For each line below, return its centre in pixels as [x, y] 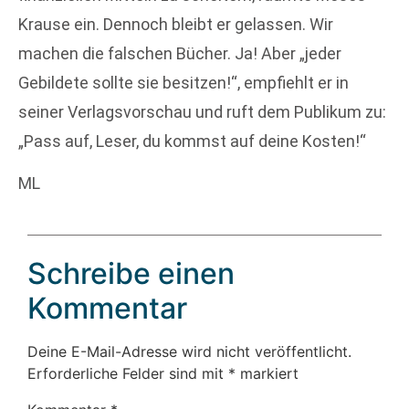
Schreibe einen [131, 273]
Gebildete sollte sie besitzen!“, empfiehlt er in [184, 82]
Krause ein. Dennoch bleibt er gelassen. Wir [176, 24]
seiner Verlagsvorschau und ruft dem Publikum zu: [202, 111]
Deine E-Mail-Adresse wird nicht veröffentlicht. [189, 351]
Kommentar [107, 308]
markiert [267, 373]
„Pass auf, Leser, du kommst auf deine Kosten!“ [192, 141]
